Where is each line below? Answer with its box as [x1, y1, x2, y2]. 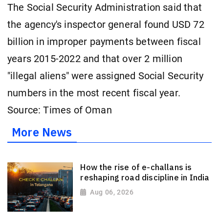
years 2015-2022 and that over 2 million [7, 53, 183, 65]
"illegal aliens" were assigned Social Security [7, 70, 204, 82]
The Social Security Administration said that [7, 1, 202, 13]
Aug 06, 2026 [90, 188, 134, 196]
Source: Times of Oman [7, 104, 112, 116]
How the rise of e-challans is [80, 161, 192, 173]
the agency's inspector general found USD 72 [7, 19, 204, 30]
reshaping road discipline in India [80, 172, 210, 183]
